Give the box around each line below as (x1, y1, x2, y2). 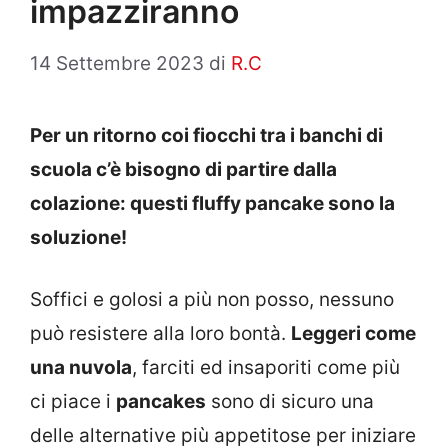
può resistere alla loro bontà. (30, 322, 291, 345)
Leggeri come (291, 322, 416, 345)
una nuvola (30, 356, 132, 379)
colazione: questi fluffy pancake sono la (30, 191, 395, 215)
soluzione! (30, 225, 127, 249)
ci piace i (30, 390, 116, 413)
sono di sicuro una (206, 390, 374, 413)
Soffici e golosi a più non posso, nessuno (30, 288, 394, 311)
